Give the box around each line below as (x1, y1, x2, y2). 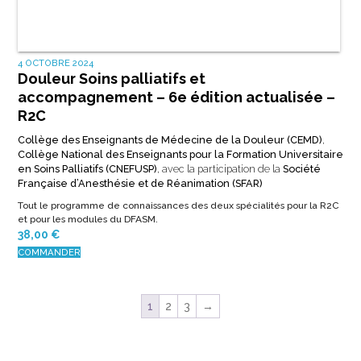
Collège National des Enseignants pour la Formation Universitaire (17, 147, 343, 160)
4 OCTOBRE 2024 (17, 56, 93, 68)
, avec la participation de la (156, 162, 283, 175)
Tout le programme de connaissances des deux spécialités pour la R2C (17, 199, 339, 211)
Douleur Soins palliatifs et (17, 69, 205, 87)
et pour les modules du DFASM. (17, 213, 158, 225)
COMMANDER (17, 246, 81, 258)
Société (282, 162, 321, 175)
